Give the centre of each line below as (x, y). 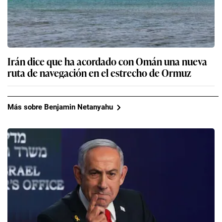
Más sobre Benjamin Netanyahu (60, 107)
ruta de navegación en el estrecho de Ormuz (99, 72)
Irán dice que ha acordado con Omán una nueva (107, 61)
